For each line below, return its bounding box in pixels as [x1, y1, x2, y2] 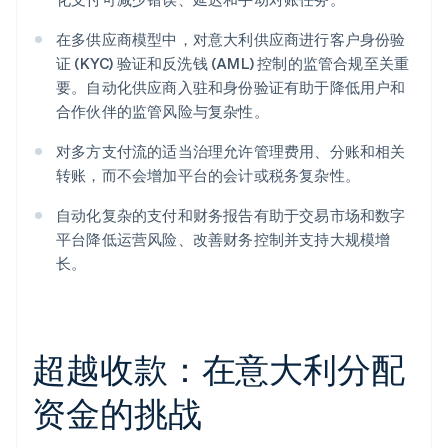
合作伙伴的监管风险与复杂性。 [56, 101, 269, 122]
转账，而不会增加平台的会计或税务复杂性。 [56, 165, 360, 186]
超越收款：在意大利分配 [32, 347, 405, 391]
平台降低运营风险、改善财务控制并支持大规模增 [56, 229, 391, 250]
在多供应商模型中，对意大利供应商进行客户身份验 [56, 29, 406, 50]
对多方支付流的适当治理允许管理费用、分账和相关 [56, 141, 406, 162]
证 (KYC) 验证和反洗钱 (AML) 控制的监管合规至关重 [56, 53, 410, 74]
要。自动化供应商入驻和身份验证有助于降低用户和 [56, 77, 406, 98]
